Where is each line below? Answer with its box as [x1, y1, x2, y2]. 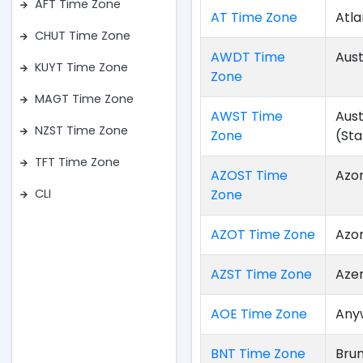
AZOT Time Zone [211, 225, 316, 244]
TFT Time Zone [35, 154, 120, 171]
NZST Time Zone [35, 122, 128, 139]
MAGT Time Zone [35, 91, 134, 108]
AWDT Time [211, 48, 286, 66]
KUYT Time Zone [35, 59, 128, 76]
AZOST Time [211, 166, 288, 185]
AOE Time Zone [211, 305, 308, 323]
